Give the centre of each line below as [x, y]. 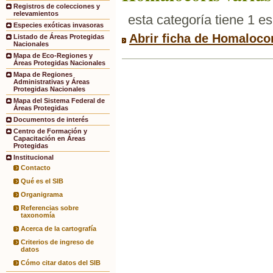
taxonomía [38, 215]
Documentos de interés [51, 120]
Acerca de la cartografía [58, 229]
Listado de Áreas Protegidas [59, 37]
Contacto [36, 168]
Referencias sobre [50, 208]
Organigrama [42, 195]
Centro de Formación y [50, 131]
